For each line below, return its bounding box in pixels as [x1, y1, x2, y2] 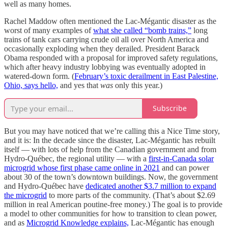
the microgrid [4, 190, 47, 199]
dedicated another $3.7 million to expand [85, 181, 216, 190]
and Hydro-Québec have [4, 181, 85, 190]
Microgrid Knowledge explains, [26, 218, 129, 227]
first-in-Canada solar [149, 154, 214, 163]
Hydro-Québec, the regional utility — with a [4, 154, 149, 163]
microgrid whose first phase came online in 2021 [4, 163, 160, 172]
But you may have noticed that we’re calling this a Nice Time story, [4, 126, 220, 135]
